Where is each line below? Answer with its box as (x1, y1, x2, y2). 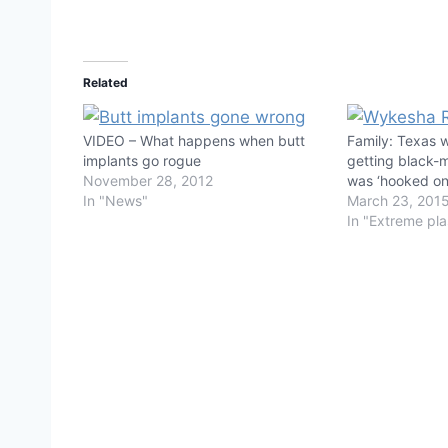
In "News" (83, 191, 148, 209)
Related (83, 74, 128, 90)
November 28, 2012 (83, 171, 213, 189)
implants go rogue (83, 151, 201, 169)
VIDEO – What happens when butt (83, 131, 305, 149)
